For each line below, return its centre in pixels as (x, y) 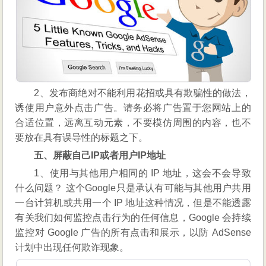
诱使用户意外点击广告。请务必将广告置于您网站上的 (133, 107)
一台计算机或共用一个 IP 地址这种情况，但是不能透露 (133, 202)
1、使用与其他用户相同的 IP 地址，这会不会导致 (142, 173)
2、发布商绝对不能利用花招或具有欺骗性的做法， (142, 93)
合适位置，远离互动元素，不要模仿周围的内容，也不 (133, 122)
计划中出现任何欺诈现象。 (72, 247)
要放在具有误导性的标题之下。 (82, 137)
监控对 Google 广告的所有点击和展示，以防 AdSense (133, 232)
